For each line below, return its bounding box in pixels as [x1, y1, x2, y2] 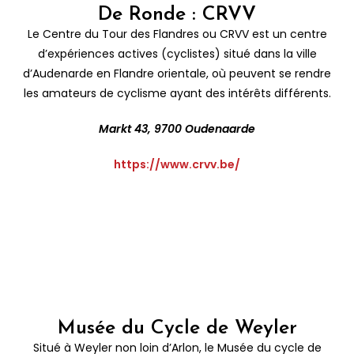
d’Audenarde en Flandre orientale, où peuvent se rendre [23, 65, 331, 81]
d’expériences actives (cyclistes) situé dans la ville [37, 45, 317, 62]
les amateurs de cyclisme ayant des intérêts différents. [23, 85, 331, 101]
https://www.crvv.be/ [114, 156, 240, 172]
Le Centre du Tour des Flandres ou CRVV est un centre [27, 25, 327, 42]
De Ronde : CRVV [98, 4, 256, 24]
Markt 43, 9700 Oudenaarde [99, 120, 255, 137]
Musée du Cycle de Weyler [57, 318, 297, 338]
